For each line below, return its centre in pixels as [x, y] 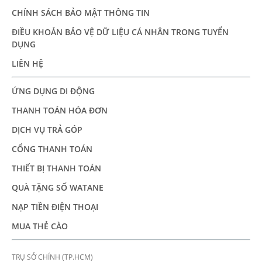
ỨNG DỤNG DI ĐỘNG [53, 91]
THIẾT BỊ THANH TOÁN [56, 168]
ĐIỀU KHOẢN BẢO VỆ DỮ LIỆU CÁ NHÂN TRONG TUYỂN [120, 32]
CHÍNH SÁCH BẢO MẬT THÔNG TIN [81, 12]
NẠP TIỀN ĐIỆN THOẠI [55, 206]
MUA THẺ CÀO [40, 226]
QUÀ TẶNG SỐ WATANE [58, 187]
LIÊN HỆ [27, 63]
